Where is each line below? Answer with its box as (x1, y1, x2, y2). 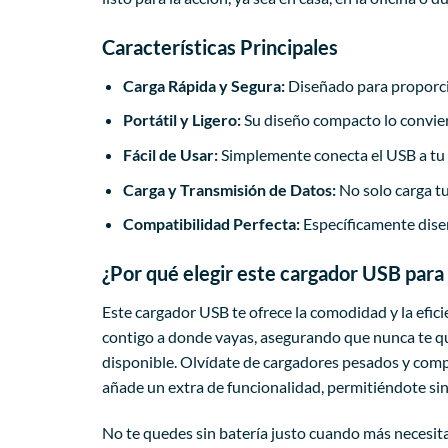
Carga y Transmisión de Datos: (122, 179, 336, 199)
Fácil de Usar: (122, 144, 218, 164)
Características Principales (102, 34, 338, 59)
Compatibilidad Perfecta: (122, 214, 300, 234)
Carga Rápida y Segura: (122, 75, 285, 95)
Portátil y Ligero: (122, 110, 241, 130)
